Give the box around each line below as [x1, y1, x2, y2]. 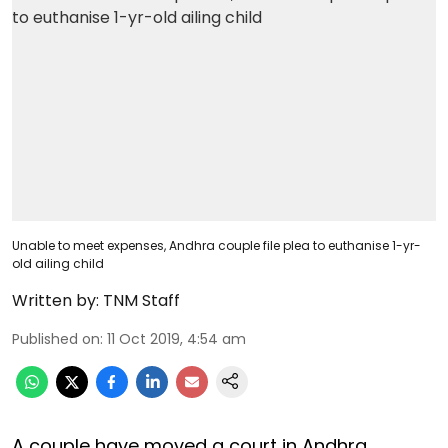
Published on [12, 328, 100, 349]
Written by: [12, 288, 99, 312]
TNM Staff [103, 288, 180, 312]
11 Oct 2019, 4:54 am [107, 328, 246, 349]
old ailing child [12, 254, 104, 272]
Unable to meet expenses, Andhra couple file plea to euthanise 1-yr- [12, 236, 421, 254]
